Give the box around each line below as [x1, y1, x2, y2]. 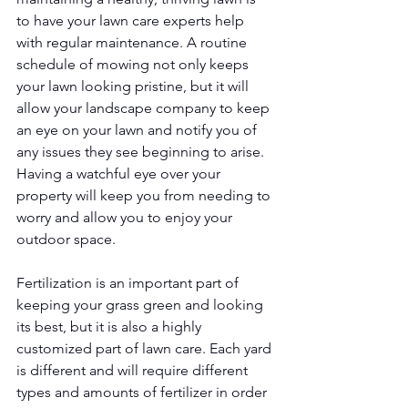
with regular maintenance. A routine [16, 33, 250, 51]
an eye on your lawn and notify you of [16, 120, 260, 138]
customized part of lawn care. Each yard [16, 339, 275, 357]
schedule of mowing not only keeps [16, 55, 252, 73]
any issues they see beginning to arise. [16, 142, 268, 160]
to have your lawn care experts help [16, 11, 248, 29]
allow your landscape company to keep [16, 98, 273, 117]
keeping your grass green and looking [16, 295, 267, 313]
